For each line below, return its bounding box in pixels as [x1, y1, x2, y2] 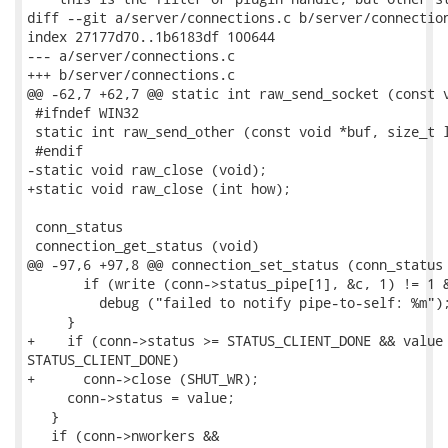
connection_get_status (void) [27, 236, 259, 255]
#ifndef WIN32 [27, 103, 139, 122]
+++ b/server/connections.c [27, 65, 235, 84]
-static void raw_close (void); [27, 160, 267, 179]
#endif [27, 141, 83, 160]
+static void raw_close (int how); [27, 179, 291, 198]
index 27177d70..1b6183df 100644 [27, 27, 275, 46]
